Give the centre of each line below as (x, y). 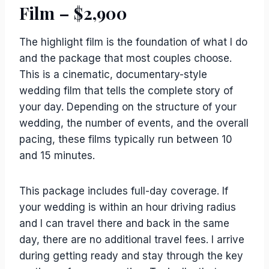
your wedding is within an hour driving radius (128, 207)
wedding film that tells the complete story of (126, 91)
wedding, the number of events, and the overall (134, 123)
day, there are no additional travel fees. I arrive (132, 240)
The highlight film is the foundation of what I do (133, 42)
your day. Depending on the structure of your (128, 107)
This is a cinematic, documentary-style (113, 74)
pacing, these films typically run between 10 (126, 139)
